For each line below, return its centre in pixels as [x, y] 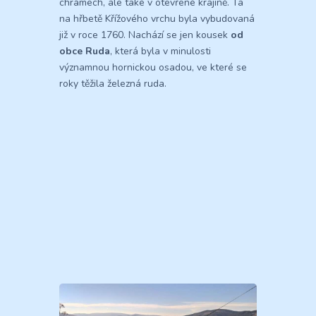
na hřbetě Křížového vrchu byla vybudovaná [157, 19]
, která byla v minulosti [160, 51]
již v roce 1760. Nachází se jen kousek [145, 35]
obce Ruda [85, 51]
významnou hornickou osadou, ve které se [153, 68]
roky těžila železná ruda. [113, 84]
